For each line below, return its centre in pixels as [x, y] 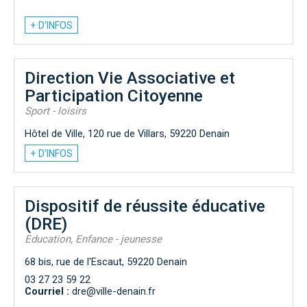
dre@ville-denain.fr [112, 291]
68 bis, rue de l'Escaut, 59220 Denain [106, 261]
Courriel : [47, 291]
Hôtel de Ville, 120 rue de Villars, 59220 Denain [127, 133]
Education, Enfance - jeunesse [93, 239]
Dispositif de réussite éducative [145, 206]
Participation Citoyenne [114, 95]
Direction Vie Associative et [130, 77]
